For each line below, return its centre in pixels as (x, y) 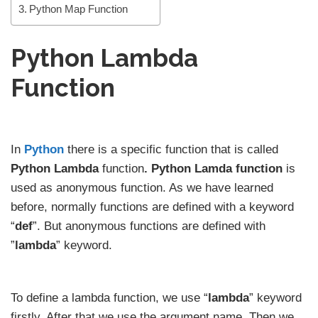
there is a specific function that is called (171, 149)
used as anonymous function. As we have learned (142, 187)
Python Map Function (79, 9)
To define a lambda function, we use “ (109, 298)
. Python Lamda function (213, 168)
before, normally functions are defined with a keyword (152, 207)
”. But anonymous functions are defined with (149, 226)
